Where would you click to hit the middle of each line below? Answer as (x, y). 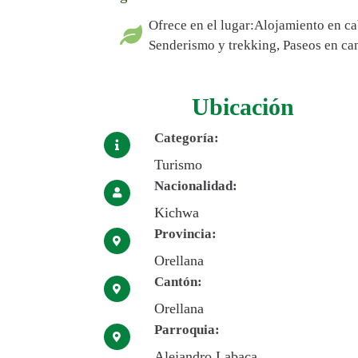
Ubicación (243, 106)
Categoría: (186, 138)
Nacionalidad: (195, 186)
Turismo (178, 165)
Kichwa (176, 213)
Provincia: (185, 234)
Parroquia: (187, 330)
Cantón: (178, 282)
